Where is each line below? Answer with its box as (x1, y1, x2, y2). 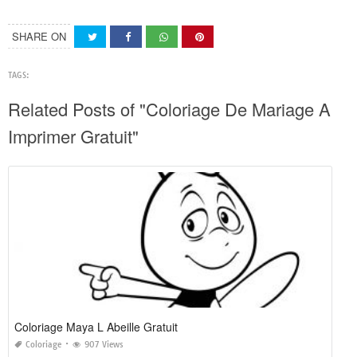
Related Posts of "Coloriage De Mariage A (8, 96, 331, 122)
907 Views (84, 339, 124, 351)
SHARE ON (12, 29, 66, 45)
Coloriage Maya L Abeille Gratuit (14, 319, 178, 335)
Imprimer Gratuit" (8, 124, 139, 149)
